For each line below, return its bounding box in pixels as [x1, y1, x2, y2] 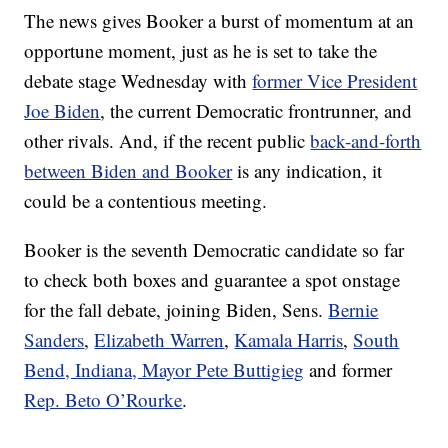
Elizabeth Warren [94, 327, 225, 352]
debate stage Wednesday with [24, 68, 253, 93]
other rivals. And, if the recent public [24, 128, 311, 153]
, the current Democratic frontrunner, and [100, 98, 413, 123]
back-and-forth [310, 128, 422, 153]
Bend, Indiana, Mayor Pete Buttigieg [24, 357, 305, 382]
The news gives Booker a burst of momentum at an [24, 8, 415, 33]
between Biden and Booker [24, 158, 233, 183]
